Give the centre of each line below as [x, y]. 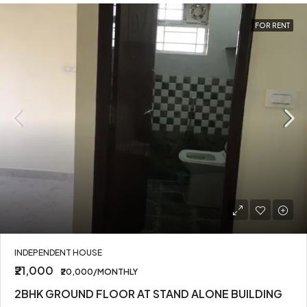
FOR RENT [272, 25]
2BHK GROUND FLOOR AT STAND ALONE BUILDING [148, 294]
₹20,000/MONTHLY [99, 272]
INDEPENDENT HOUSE [58, 253]
